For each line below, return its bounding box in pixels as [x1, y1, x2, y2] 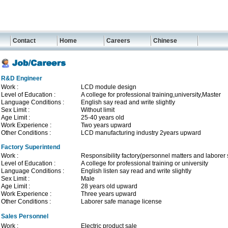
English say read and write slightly [81, 99, 175, 106]
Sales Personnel [1, 213, 48, 220]
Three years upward [81, 190, 136, 197]
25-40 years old [81, 114, 124, 121]
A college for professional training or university [81, 160, 208, 167]
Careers [106, 37, 130, 44]
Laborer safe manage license [81, 198, 162, 205]
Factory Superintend [1, 144, 60, 151]
